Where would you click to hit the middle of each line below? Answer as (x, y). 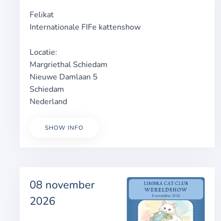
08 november (62, 185)
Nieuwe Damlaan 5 (64, 77)
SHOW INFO (64, 128)
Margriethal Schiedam (69, 65)
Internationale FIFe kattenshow (85, 27)
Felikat (42, 15)
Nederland (48, 102)
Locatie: (43, 52)
